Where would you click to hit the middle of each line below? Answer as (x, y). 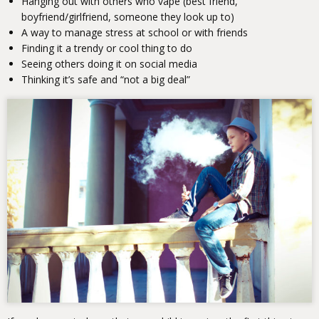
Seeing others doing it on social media (109, 64)
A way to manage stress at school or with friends (135, 33)
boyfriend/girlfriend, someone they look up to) (128, 17)
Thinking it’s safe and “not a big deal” (106, 80)
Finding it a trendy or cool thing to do (107, 48)
